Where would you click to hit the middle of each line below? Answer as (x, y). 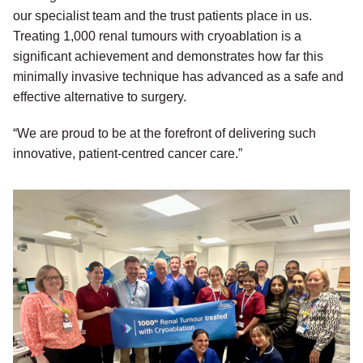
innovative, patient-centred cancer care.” (128, 154)
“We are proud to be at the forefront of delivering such (164, 134)
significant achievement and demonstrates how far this (168, 57)
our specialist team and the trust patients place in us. (162, 16)
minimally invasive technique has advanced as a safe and (178, 77)
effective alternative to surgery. (100, 97)
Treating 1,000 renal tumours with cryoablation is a (157, 36)
